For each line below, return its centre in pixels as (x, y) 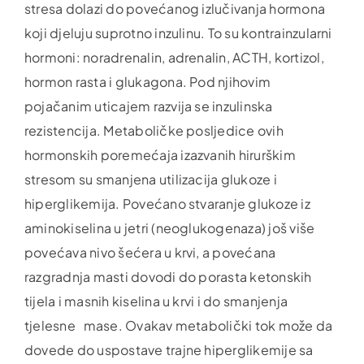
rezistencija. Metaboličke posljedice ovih (154, 130)
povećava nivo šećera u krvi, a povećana (150, 252)
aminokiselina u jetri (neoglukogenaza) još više (169, 227)
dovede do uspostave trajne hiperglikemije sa (169, 349)
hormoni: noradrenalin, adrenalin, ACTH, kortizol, (174, 57)
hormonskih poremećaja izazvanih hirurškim (160, 154)
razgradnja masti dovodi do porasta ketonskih (168, 276)
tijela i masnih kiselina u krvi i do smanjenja (156, 301)
